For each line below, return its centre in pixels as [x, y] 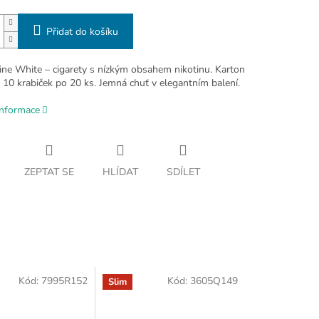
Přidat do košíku [82, 32]
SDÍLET [183, 172]
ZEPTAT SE [49, 172]
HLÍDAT [120, 172]
